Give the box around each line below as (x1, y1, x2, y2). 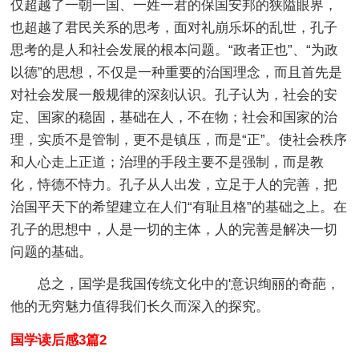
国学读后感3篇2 (10, 332, 107, 348)
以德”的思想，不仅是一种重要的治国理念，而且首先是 (10, 64, 343, 80)
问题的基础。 (10, 244, 93, 260)
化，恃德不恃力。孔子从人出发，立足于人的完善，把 (10, 176, 338, 192)
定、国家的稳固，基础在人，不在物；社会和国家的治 (10, 109, 338, 125)
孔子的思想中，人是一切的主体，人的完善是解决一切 (10, 221, 338, 237)
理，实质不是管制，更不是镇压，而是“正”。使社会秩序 (10, 131, 348, 147)
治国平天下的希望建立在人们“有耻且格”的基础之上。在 (10, 199, 348, 215)
